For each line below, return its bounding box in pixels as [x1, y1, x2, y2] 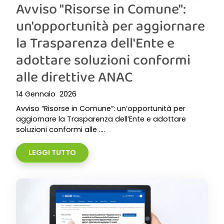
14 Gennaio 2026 [16, 89, 76, 99]
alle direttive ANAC [16, 66, 133, 87]
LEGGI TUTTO [28, 147, 76, 157]
